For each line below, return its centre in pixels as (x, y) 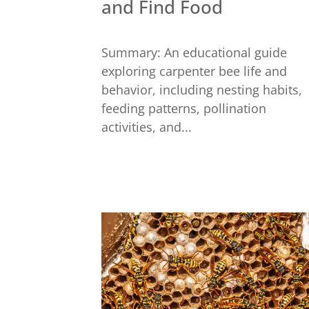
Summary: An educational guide (194, 53)
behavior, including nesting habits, (202, 90)
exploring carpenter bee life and (194, 71)
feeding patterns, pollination (184, 109)
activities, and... (147, 127)
